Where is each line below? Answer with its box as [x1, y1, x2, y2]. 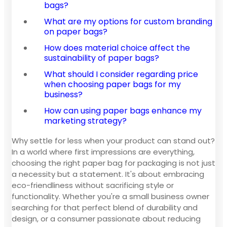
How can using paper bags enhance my [44, 104, 202, 117]
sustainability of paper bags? [44, 52, 159, 64]
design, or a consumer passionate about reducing [12, 213, 201, 224]
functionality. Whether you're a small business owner [12, 191, 209, 202]
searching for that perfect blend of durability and [12, 202, 198, 213]
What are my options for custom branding [44, 15, 212, 27]
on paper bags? [44, 25, 107, 37]
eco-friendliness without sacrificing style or [12, 179, 174, 191]
